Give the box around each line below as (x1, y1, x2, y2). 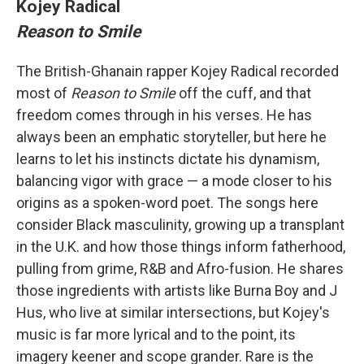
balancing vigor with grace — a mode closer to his (16, 172, 332, 190)
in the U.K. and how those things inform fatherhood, (16, 238, 345, 256)
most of (16, 84, 71, 102)
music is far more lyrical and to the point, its (16, 326, 296, 344)
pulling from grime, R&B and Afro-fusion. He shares (16, 260, 344, 278)
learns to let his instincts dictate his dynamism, (16, 150, 319, 168)
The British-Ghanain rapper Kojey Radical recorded (16, 63, 339, 80)
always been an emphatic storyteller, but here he (16, 128, 327, 146)
